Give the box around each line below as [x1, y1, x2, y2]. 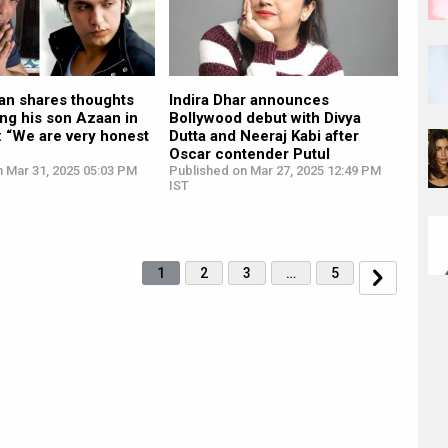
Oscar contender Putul [168, 145, 330, 164]
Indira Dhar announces [168, 91, 329, 110]
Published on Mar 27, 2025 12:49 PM [168, 163, 381, 179]
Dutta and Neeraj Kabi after [168, 127, 359, 146]
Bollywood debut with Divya [168, 109, 361, 128]
